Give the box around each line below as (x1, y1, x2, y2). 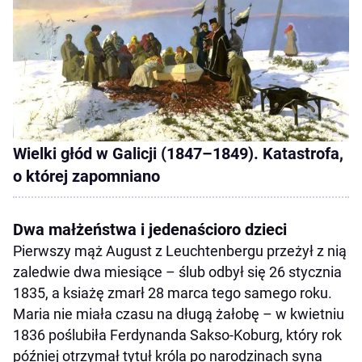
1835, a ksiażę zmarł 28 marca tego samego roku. (13, 284, 332, 301)
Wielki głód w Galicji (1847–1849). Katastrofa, (13, 143, 343, 163)
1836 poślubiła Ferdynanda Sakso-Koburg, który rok (13, 326, 342, 343)
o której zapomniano (13, 166, 160, 186)
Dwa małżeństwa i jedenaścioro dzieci (13, 219, 287, 239)
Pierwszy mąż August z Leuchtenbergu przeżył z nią (13, 242, 347, 259)
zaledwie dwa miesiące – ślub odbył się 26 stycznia (13, 263, 342, 280)
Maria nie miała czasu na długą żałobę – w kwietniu (13, 305, 344, 322)
